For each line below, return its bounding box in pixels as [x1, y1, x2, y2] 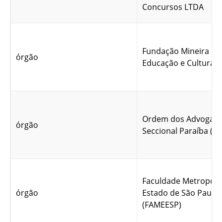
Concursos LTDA [142, 1, 204, 13]
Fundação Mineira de [142, 46, 221, 57]
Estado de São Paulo [142, 187, 219, 199]
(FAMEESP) [142, 199, 181, 211]
